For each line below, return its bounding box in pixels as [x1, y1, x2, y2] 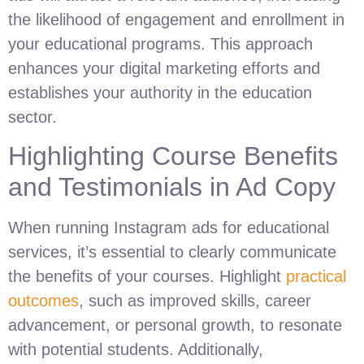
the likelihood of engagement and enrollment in [8, 11, 344, 29]
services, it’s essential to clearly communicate [8, 243, 336, 262]
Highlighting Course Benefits [8, 141, 338, 171]
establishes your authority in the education [8, 84, 312, 102]
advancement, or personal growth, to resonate [8, 316, 342, 335]
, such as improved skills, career [79, 292, 311, 310]
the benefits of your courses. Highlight [8, 267, 286, 286]
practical [286, 267, 346, 286]
